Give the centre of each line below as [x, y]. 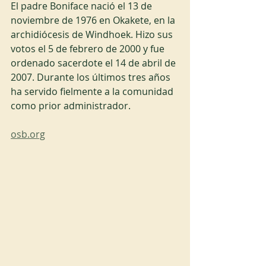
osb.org [28, 134]
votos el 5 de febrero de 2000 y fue [89, 49]
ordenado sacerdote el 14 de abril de [94, 63]
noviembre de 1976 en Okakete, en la [94, 20]
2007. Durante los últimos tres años [92, 77]
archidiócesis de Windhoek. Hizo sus [93, 34]
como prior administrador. [71, 106]
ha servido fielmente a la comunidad [93, 91]
